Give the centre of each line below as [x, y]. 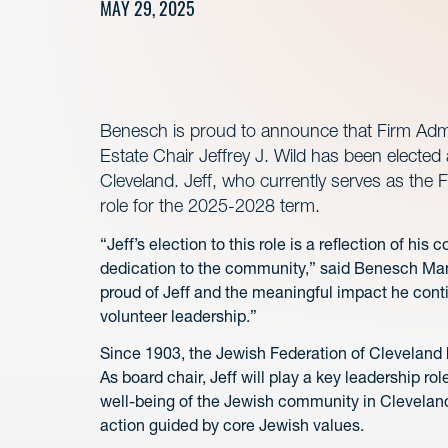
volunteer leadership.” [178, 316]
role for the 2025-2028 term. [210, 205]
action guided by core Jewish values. [232, 425]
